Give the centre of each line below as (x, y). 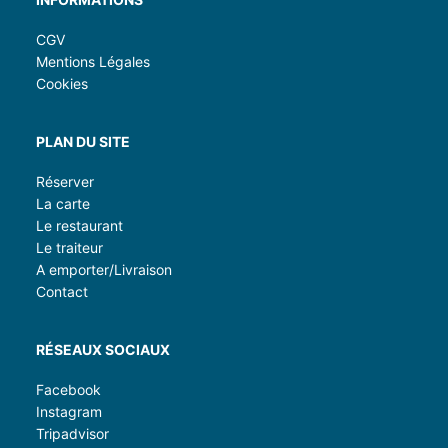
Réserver (65, 181)
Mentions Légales (93, 61)
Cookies (62, 83)
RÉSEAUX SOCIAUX (103, 349)
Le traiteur (69, 247)
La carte (63, 203)
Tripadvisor (72, 433)
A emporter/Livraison (104, 269)
